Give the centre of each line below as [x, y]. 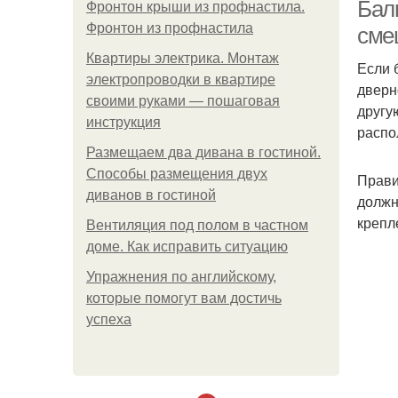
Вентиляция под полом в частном [197, 225]
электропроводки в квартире [181, 80]
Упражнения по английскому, [181, 277]
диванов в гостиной [151, 195]
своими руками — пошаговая [183, 101]
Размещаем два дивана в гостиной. [203, 152]
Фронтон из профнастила [170, 28]
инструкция [123, 122]
